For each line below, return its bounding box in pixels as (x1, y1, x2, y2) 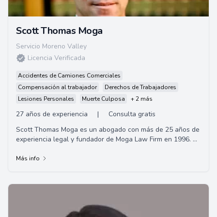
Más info (16, 155, 40, 162)
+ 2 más (131, 95, 153, 103)
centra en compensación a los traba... (16, 144, 131, 154)
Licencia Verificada (28, 53, 85, 62)
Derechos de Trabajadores (105, 83, 176, 91)
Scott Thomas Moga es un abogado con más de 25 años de (16, 125, 200, 134)
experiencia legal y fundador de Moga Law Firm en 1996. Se (16, 135, 201, 144)
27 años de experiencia (16, 109, 88, 119)
